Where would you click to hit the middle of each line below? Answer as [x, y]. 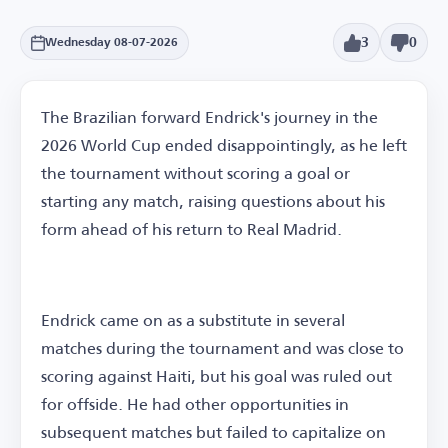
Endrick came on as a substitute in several [193, 320]
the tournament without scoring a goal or [195, 173]
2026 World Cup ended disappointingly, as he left [224, 145]
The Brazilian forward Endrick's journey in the [209, 117]
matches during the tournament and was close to [222, 348]
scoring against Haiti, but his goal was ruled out [216, 376]
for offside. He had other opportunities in [195, 404]
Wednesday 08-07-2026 [111, 42]
